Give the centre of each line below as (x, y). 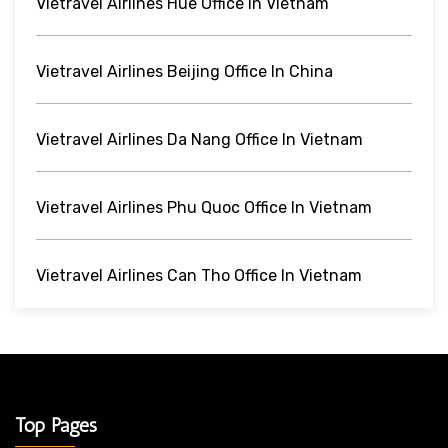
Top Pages (56, 424)
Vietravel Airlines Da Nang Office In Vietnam (199, 139)
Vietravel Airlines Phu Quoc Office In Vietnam (204, 207)
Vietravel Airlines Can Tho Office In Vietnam (199, 275)
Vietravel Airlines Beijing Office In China (184, 71)
